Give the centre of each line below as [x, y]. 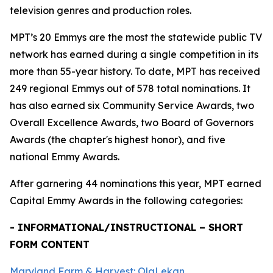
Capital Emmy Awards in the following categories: [126, 200]
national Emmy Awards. [65, 157]
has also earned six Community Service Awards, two [132, 105]
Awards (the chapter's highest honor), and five [118, 140]
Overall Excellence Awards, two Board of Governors [132, 122]
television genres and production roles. [101, 10]
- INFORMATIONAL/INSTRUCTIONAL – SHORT [126, 227]
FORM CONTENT [50, 244]
